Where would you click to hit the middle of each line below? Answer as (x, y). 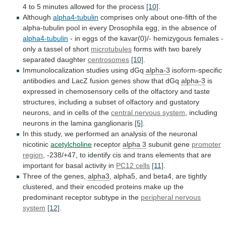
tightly (197, 176)
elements (170, 155)
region (33, 155)
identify (99, 155)
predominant (43, 197)
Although (38, 17)
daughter (71, 60)
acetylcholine (71, 145)
